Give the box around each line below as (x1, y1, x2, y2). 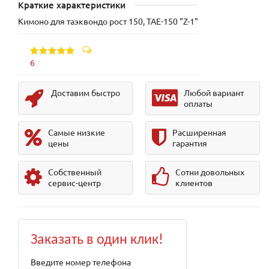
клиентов (175, 177, 213, 189)
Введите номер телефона (31, 256, 131, 268)
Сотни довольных (175, 166, 244, 178)
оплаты (183, 98, 213, 109)
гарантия (172, 138, 207, 149)
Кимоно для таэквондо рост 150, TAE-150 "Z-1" (18, 16, 198, 27)
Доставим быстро (51, 87, 120, 98)
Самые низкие (48, 127, 105, 138)
